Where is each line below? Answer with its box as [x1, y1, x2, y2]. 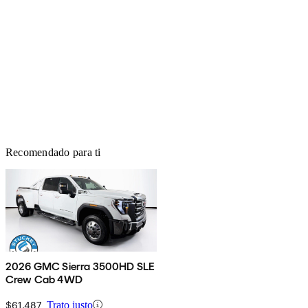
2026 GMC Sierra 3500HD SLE [5, 259, 155, 273]
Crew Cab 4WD [5, 272, 82, 286]
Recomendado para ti [5, 146, 101, 158]
